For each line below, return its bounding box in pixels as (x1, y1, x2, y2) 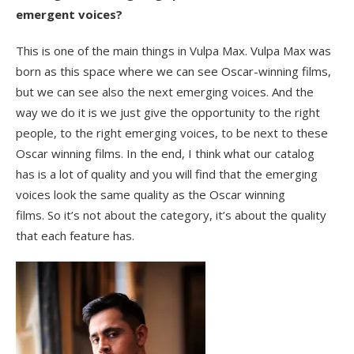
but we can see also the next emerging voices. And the (16, 84, 314, 100)
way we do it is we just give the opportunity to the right (16, 104, 320, 121)
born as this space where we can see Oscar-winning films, (16, 63, 331, 80)
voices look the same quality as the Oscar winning (16, 186, 285, 203)
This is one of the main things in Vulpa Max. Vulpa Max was (16, 43, 331, 59)
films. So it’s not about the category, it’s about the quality (16, 207, 326, 224)
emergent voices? (16, 6, 122, 23)
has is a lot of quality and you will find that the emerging (16, 166, 318, 183)
